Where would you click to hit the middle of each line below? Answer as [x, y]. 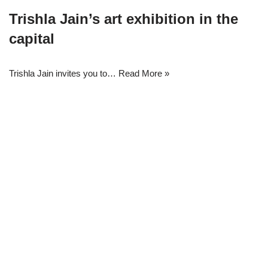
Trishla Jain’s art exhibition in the [124, 19]
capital [32, 39]
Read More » [144, 74]
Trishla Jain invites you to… [64, 74]
